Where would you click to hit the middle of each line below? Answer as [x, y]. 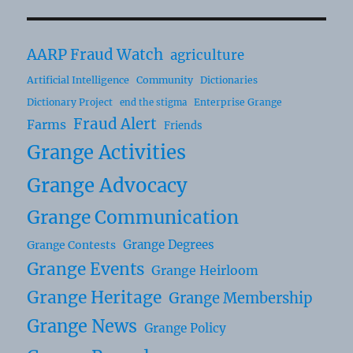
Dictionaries [229, 80]
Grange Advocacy [108, 186]
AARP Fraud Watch [95, 55]
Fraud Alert [115, 124]
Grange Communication [133, 218]
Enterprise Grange [238, 102]
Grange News [82, 327]
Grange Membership [241, 299]
